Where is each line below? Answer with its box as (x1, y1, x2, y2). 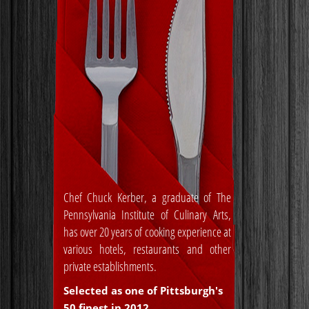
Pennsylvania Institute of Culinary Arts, (63, 206, 231, 223)
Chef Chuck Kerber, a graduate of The (63, 188, 231, 206)
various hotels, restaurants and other (63, 240, 231, 257)
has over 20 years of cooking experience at (63, 223, 231, 240)
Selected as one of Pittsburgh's (63, 283, 223, 297)
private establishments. (63, 257, 157, 275)
